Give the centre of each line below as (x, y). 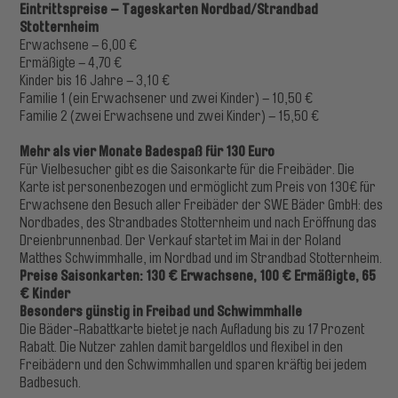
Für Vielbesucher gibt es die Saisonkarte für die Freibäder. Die (187, 170)
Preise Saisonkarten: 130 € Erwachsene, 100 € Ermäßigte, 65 (198, 276)
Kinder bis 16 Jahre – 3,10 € (95, 81)
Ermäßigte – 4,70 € (71, 63)
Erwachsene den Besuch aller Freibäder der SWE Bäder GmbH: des (202, 205)
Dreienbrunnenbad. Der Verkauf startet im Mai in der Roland (181, 241)
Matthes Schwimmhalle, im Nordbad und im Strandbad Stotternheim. (201, 259)
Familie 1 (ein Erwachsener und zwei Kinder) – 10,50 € (167, 99)
